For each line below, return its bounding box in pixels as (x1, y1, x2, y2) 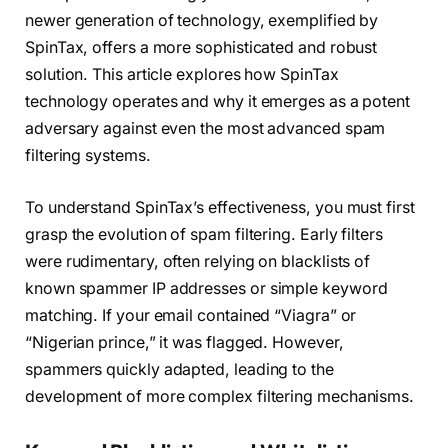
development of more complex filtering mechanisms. (25, 386, 415, 406)
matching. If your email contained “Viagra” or (25, 305, 357, 325)
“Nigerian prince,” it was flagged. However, (25, 332, 344, 352)
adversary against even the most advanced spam (25, 119, 386, 139)
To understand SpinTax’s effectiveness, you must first (25, 197, 415, 217)
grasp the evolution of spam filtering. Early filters (25, 224, 383, 244)
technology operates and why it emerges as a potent (25, 92, 411, 112)
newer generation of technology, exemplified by (25, 11, 379, 31)
